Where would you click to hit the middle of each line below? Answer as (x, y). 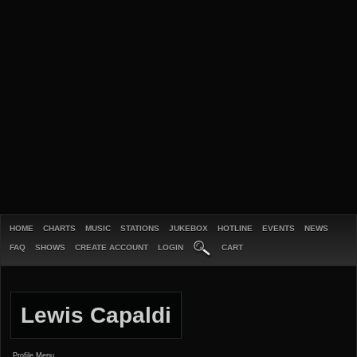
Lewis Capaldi (96, 315)
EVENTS (279, 228)
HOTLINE (235, 228)
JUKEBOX (188, 228)
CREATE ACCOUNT (112, 247)
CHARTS (59, 228)
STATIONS (140, 228)
